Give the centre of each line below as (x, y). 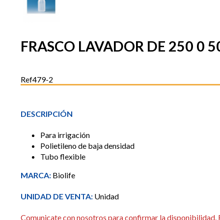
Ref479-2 (37, 79)
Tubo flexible (63, 157)
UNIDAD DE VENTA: (57, 196)
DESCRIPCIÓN (47, 114)
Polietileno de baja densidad (87, 146)
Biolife (64, 175)
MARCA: (37, 175)
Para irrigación (65, 135)
